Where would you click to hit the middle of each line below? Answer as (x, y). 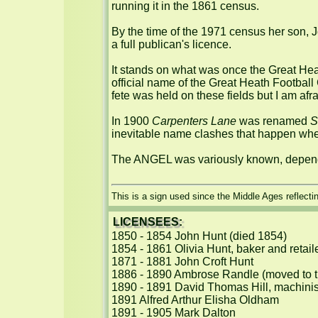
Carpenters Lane (194, 121)
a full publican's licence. (171, 44)
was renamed (273, 121)
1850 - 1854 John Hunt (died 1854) (199, 236)
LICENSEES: (148, 222)
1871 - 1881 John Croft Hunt (182, 262)
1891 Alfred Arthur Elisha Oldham (195, 300)
